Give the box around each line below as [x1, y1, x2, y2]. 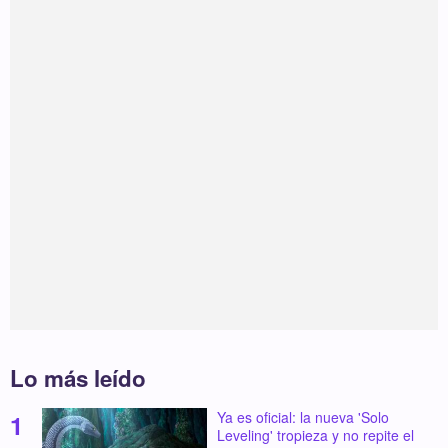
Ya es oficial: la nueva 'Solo [216, 407, 389, 428]
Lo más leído [10, 361, 147, 394]
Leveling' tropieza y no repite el [216, 425, 414, 446]
